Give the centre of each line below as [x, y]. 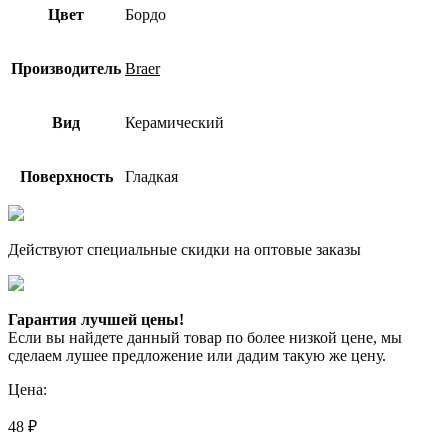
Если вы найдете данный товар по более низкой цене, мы [205, 337]
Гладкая [151, 176]
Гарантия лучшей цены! [96, 319]
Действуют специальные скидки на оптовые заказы [184, 249]
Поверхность [66, 176]
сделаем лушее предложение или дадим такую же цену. [197, 355]
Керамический [174, 122]
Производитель [66, 68]
